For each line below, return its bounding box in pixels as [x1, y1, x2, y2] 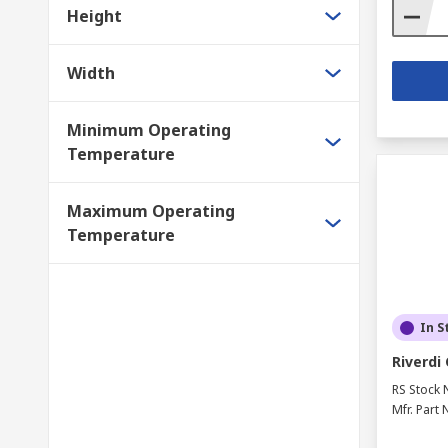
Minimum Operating [67, 119, 231, 141]
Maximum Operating [67, 200, 235, 222]
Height [67, 5, 122, 27]
